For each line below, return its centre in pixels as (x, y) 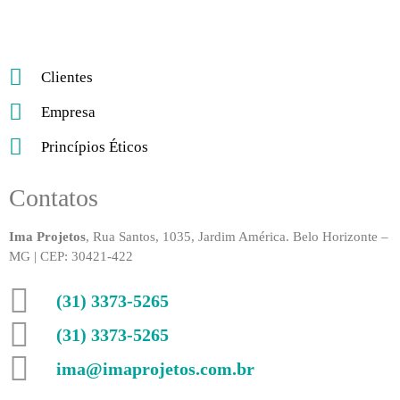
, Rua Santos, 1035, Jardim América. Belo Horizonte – (237, 236)
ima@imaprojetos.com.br (155, 368)
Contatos (54, 197)
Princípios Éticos (95, 146)
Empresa (69, 112)
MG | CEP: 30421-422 (73, 256)
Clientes (67, 77)
